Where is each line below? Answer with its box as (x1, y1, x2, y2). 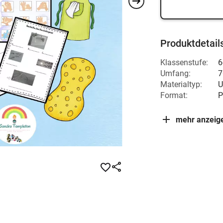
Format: (160, 91, 188, 100)
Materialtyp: (160, 80, 202, 89)
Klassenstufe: (160, 58, 208, 67)
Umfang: (160, 69, 191, 78)
